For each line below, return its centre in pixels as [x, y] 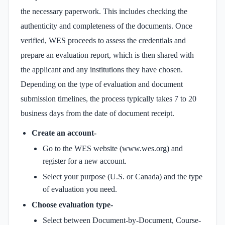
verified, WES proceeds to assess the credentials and [103, 40]
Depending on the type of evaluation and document [102, 84]
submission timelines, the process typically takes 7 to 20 [108, 98]
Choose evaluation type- [72, 204]
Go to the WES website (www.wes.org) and [113, 148]
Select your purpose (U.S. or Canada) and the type [123, 176]
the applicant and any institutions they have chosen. [102, 69]
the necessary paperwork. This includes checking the [104, 11]
